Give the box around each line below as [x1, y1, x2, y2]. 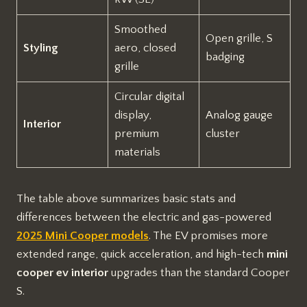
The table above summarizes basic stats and [16, 192, 236, 205]
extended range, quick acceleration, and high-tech [16, 247, 267, 260]
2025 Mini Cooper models [16, 229, 149, 242]
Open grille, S [205, 32, 273, 45]
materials [114, 145, 160, 158]
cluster [205, 127, 240, 140]
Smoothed [114, 23, 167, 36]
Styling [23, 41, 58, 54]
